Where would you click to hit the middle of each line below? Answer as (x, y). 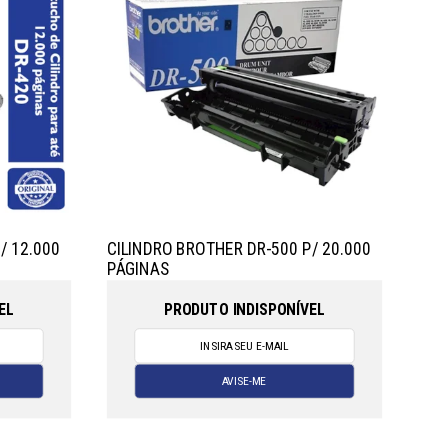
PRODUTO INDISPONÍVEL (244, 308)
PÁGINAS (138, 269)
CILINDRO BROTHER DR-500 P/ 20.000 (238, 248)
